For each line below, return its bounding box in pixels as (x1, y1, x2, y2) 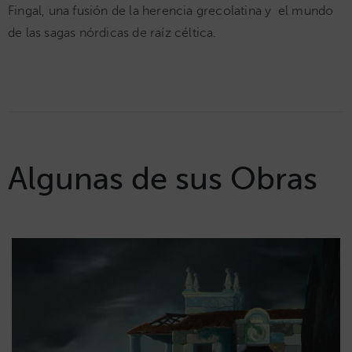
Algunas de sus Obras (8, 161, 317, 196)
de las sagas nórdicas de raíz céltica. (8, 26, 217, 40)
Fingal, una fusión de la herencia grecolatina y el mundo (8, 4, 334, 18)
